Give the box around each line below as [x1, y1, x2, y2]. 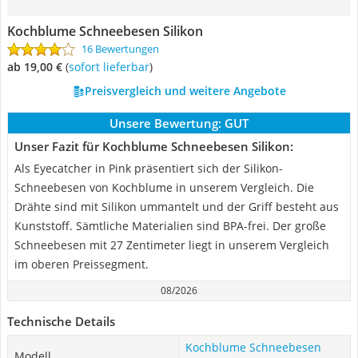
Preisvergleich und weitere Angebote [84, 83, 286, 98]
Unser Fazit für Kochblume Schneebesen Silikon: [14, 138, 293, 154]
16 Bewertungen [82, 42, 159, 56]
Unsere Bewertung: [109, 115, 221, 131]
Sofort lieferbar [74, 59, 149, 74]
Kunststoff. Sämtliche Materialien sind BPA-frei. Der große [14, 218, 326, 233]
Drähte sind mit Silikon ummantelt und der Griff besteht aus [14, 199, 339, 214]
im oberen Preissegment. [14, 257, 149, 272]
